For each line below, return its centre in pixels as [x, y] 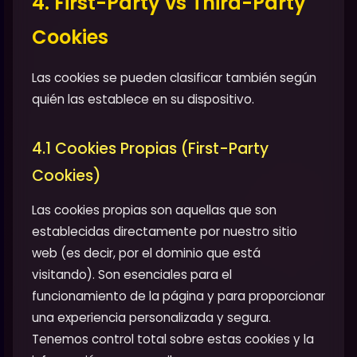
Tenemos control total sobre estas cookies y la [173, 339]
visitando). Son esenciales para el [132, 274]
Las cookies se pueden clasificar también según [174, 77]
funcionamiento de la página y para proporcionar [178, 296]
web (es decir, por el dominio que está [146, 253]
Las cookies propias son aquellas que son [154, 210]
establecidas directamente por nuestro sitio [165, 231]
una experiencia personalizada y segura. [151, 317]
